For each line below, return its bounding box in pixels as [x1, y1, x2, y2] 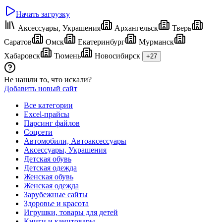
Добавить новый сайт [4, 84, 77, 93]
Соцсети [24, 127, 53, 136]
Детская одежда [24, 163, 77, 172]
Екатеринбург [76, 37, 125, 46]
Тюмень [52, 51, 81, 60]
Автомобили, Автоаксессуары [24, 136, 126, 145]
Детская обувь [24, 154, 71, 163]
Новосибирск [93, 51, 140, 60]
